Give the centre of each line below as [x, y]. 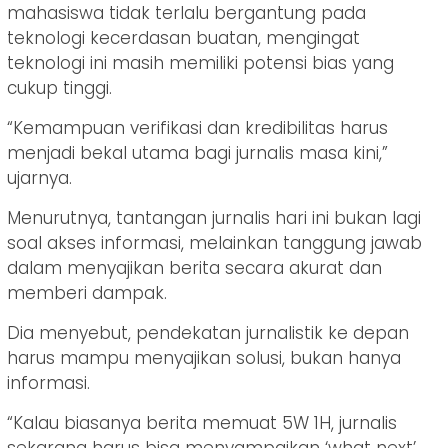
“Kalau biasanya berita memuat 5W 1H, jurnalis [202, 423]
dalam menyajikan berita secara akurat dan [194, 268]
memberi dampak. [87, 293]
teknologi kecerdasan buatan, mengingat [183, 38]
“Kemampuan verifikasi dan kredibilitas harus [197, 128]
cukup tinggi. [59, 88]
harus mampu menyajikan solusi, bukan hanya [204, 358]
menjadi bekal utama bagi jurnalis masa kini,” [197, 153]
